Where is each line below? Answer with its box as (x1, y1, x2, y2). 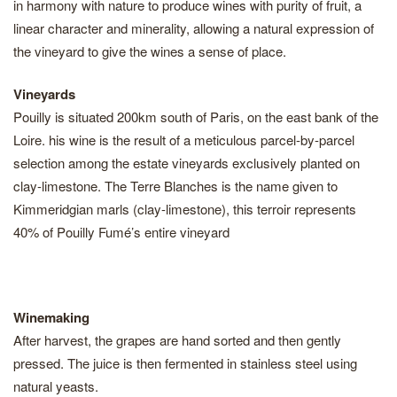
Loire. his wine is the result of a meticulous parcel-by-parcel (13, 130, 354, 149)
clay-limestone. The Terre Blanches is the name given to (13, 176, 338, 195)
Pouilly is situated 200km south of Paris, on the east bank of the (13, 107, 378, 126)
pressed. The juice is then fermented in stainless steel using (13, 354, 357, 372)
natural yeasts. (13, 377, 98, 395)
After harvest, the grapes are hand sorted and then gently (13, 331, 341, 349)
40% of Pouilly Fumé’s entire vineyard (13, 222, 230, 241)
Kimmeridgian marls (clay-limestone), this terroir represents (13, 199, 356, 218)
